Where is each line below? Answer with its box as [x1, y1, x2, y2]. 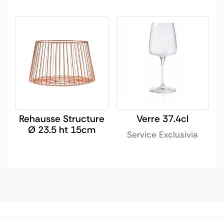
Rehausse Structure [18, 112, 104, 125]
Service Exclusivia [126, 128, 198, 140]
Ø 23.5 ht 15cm [27, 123, 95, 136]
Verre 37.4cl [136, 112, 188, 125]
